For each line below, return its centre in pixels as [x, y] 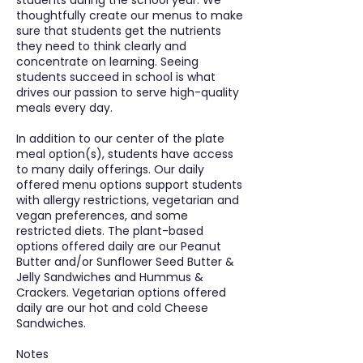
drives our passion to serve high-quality [128, 92]
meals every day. [64, 108]
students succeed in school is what [116, 77]
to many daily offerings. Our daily [110, 169]
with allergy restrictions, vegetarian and [128, 200]
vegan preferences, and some [102, 216]
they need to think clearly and [101, 46]
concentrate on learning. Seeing [107, 62]
